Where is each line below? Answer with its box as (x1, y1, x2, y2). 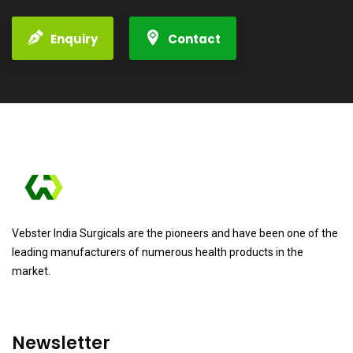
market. (12, 265, 50, 278)
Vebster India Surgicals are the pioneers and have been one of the (12, 227, 338, 240)
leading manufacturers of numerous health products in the (12, 246, 303, 259)
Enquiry (50, 31, 98, 48)
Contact (168, 31, 221, 48)
